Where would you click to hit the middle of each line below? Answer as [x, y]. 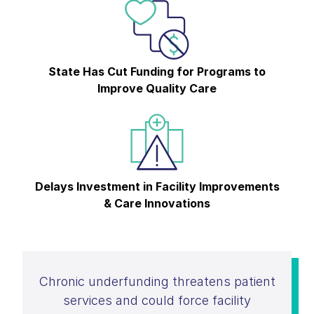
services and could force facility [157, 300]
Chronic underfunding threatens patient [157, 281]
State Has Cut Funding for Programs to [157, 71]
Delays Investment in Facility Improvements [157, 186]
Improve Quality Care [157, 88]
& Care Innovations [157, 203]
